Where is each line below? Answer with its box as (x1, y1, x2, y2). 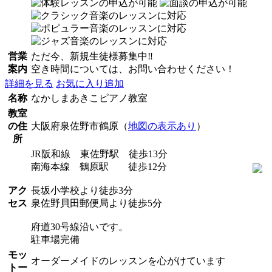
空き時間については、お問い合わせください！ (31, 63, 235, 74)
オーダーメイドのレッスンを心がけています (31, 255, 225, 266)
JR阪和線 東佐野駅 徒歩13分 (31, 148, 168, 159)
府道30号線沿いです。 (31, 221, 128, 232)
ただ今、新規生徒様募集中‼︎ (31, 50, 153, 61)
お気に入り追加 (56, 78, 124, 89)
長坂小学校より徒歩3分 (31, 185, 143, 195)
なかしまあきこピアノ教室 (31, 92, 148, 103)
